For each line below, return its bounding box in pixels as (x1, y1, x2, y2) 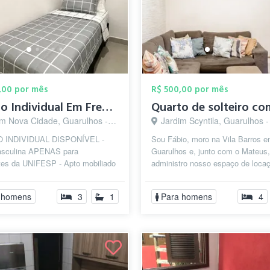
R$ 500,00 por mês (151, 83, 228, 96)
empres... (151, 181, 184, 193)
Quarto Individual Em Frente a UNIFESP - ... (102, 99, 113, 116)
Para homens (160, 190, 212, 202)
